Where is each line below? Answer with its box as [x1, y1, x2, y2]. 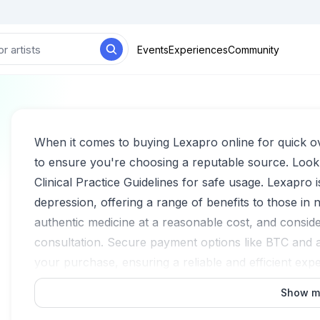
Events [137, 43, 169, 56]
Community [228, 43, 279, 56]
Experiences [169, 43, 228, 56]
